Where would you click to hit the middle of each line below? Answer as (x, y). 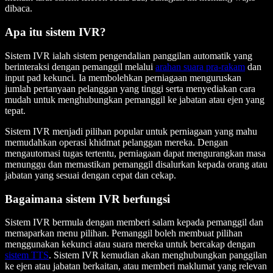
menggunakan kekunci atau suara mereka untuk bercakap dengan (130, 244)
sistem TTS (27, 255)
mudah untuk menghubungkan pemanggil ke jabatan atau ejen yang (135, 99)
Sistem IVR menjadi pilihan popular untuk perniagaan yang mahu (131, 131)
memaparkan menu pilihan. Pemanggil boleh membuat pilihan (124, 233)
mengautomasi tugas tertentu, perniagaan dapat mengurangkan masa (135, 153)
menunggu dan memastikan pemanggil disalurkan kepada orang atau (136, 164)
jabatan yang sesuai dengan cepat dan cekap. (90, 175)
